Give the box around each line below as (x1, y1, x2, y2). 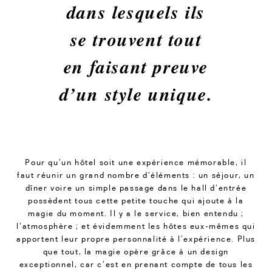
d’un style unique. (59, 81, 213, 107)
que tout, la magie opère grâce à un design (42, 246, 229, 256)
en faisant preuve (63, 54, 209, 80)
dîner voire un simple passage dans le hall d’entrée (25, 182, 247, 192)
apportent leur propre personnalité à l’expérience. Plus (16, 233, 256, 243)
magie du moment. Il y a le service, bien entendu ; (27, 208, 244, 218)
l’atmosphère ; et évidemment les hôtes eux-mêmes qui (16, 220, 256, 231)
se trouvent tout (70, 27, 202, 52)
